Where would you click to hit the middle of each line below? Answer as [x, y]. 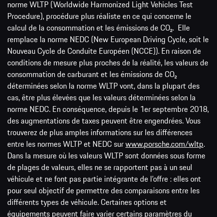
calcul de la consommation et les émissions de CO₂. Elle [99, 28]
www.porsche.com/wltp [164, 144]
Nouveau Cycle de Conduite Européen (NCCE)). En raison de [104, 51]
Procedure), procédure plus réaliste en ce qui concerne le [99, 16]
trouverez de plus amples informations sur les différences [100, 132]
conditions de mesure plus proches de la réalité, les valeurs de [108, 63]
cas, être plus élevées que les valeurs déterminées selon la [101, 98]
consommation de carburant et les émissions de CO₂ [92, 74]
